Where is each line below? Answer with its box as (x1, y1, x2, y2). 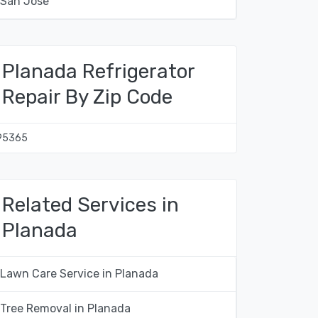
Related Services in (2, 193, 179, 216)
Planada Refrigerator (2, 60, 194, 83)
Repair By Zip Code (2, 85, 172, 109)
